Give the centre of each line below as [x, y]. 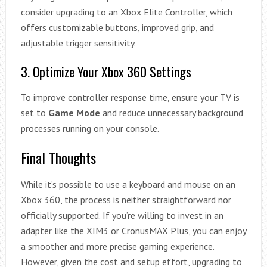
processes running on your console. [90, 128]
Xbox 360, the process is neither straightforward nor [126, 200]
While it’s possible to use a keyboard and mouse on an [128, 184]
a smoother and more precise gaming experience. [117, 246]
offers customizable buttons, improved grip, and [117, 28]
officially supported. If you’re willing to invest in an [122, 215]
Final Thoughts [58, 158]
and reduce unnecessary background [171, 113]
